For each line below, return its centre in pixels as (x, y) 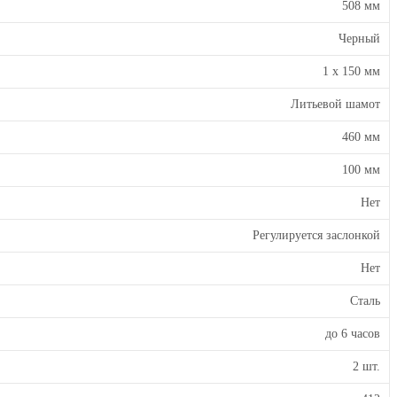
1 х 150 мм (351, 71)
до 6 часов (353, 334)
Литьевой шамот (335, 104)
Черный (359, 39)
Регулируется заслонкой (316, 235)
